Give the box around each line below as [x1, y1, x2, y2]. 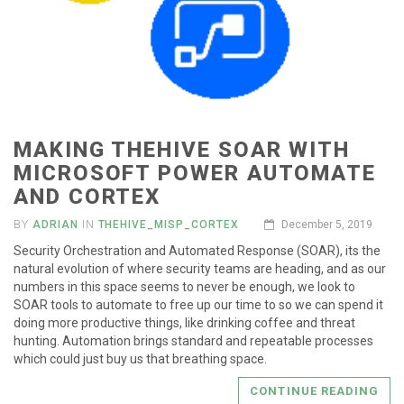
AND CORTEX [14, 184, 161, 210]
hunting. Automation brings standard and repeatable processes [14, 334, 373, 349]
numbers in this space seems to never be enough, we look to [14, 280, 355, 295]
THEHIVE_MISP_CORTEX [97, 218, 239, 232]
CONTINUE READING [250, 384, 379, 399]
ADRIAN [32, 218, 78, 232]
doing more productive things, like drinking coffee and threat [14, 316, 355, 331]
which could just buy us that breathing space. [14, 352, 267, 367]
